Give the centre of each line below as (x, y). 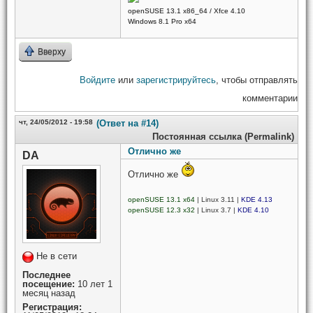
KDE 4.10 (253, 210)
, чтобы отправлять (257, 80)
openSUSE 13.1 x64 (161, 200)
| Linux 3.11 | (218, 200)
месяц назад (49, 293)
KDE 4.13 (257, 200)
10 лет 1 (94, 284)
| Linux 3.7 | (216, 210)
